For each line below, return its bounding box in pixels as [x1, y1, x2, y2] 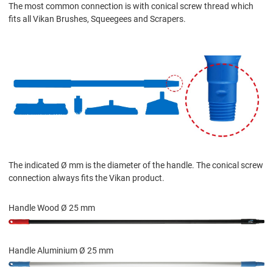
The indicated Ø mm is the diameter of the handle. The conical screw [9, 160, 263, 171]
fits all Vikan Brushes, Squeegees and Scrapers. [9, 13, 186, 24]
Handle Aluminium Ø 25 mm [9, 246, 113, 256]
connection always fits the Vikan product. [9, 173, 165, 183]
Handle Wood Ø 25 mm [9, 203, 95, 213]
